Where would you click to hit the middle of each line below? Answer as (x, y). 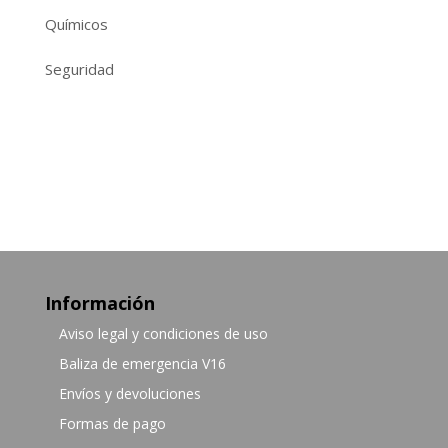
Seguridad (79, 69)
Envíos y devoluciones (129, 393)
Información (99, 303)
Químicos (76, 24)
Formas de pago (112, 423)
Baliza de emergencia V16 (142, 363)
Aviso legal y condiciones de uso (163, 333)
